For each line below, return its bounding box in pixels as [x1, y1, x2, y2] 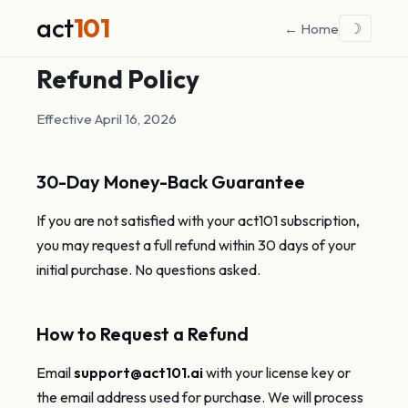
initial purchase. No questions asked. [36, 260, 260, 279]
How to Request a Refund [36, 322, 249, 345]
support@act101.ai [74, 363, 203, 382]
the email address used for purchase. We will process [36, 388, 363, 406]
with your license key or [203, 363, 351, 382]
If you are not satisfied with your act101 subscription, [36, 211, 360, 229]
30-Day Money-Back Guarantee [36, 170, 305, 193]
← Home [284, 19, 339, 37]
